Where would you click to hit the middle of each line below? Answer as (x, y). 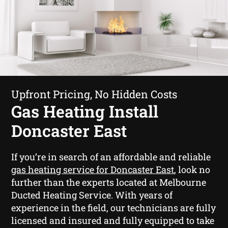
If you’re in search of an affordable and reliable (111, 156)
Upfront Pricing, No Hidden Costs (94, 94)
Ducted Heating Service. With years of (92, 195)
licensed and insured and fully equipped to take (113, 220)
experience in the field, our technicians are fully (114, 207)
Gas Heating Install (85, 111)
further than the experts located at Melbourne (109, 182)
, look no (192, 169)
